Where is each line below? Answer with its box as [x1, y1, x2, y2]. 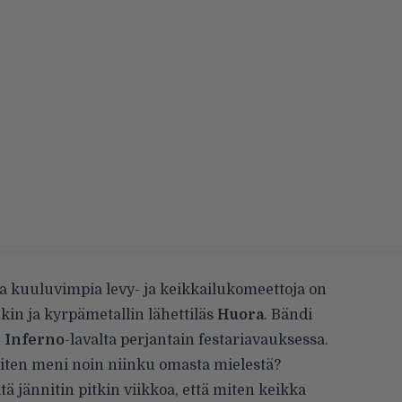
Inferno [4, 331, 65, 348]
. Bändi [264, 306, 312, 323]
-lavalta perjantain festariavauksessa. [65, 331, 328, 348]
